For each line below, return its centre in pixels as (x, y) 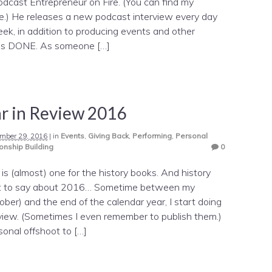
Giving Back (108, 135)
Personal (192, 135)
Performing (152, 135)
